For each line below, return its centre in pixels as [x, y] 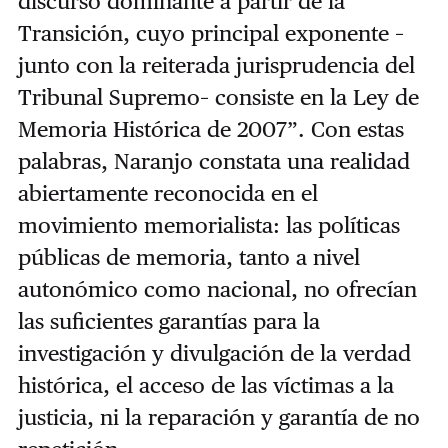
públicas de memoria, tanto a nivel [188, 256]
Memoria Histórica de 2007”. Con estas [210, 128]
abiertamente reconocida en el [167, 192]
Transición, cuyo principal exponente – [210, 32]
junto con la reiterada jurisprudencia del [216, 64]
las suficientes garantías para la [168, 320]
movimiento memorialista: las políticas [208, 224]
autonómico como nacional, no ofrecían [217, 288]
